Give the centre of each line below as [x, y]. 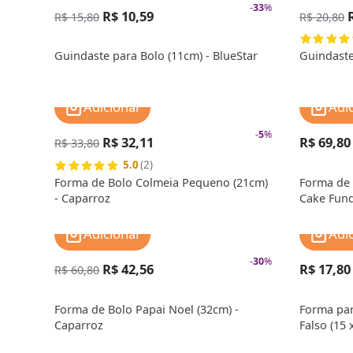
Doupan [321, 214]
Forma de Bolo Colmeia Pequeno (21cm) [162, 183]
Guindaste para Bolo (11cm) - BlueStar [156, 56]
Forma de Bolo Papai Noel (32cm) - [147, 310]
